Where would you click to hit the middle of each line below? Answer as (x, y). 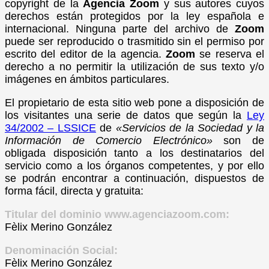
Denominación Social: (61, 250)
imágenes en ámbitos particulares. (87, 79)
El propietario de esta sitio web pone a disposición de (134, 102)
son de (238, 140)
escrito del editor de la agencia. (85, 54)
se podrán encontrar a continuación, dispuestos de (134, 178)
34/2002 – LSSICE (50, 128)
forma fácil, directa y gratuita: (74, 191)
